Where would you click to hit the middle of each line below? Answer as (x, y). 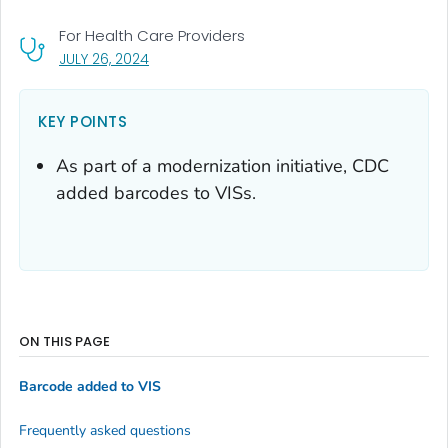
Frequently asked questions (105, 430)
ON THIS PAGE (64, 341)
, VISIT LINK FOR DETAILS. (225, 57)
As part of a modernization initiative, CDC (222, 165)
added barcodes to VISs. (156, 192)
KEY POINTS (82, 121)
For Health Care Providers (152, 35)
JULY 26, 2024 (104, 58)
